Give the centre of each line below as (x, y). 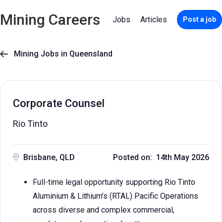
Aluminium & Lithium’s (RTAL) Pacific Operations (115, 196)
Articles (154, 19)
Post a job (199, 19)
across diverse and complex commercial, (104, 210)
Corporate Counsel (59, 103)
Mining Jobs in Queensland (60, 54)
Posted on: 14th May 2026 (161, 157)
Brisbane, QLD (49, 157)
